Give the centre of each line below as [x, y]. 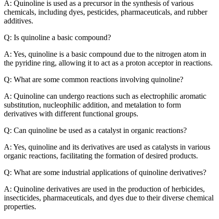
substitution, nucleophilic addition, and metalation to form [92, 105]
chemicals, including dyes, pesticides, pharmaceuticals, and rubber [106, 12]
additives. [19, 21]
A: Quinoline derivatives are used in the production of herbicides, [104, 189]
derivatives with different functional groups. [71, 113]
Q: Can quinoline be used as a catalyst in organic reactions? [95, 130]
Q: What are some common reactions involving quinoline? [94, 79]
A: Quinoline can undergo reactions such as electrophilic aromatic [105, 96]
